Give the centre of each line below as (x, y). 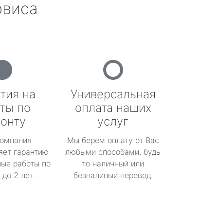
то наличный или (113, 163)
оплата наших (113, 108)
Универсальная (113, 94)
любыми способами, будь (113, 152)
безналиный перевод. (113, 175)
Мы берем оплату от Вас (113, 140)
